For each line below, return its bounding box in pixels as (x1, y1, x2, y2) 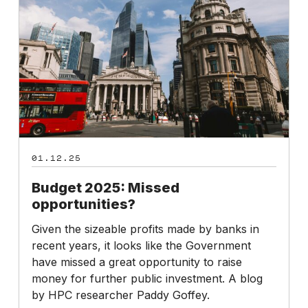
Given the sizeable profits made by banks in (31, 221, 259, 236)
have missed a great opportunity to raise (31, 254, 242, 269)
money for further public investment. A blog (31, 271, 263, 285)
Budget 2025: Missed (31, 179, 179, 196)
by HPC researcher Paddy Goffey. (31, 287, 210, 302)
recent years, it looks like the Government (31, 238, 251, 252)
